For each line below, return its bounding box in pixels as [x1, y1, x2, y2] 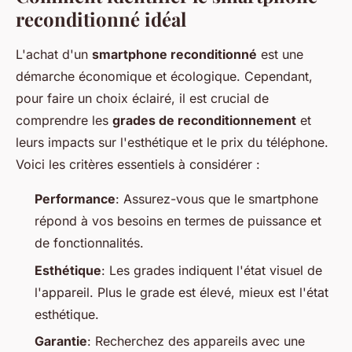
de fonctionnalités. [35, 235, 144, 251]
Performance [35, 191, 115, 207]
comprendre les [16, 112, 112, 129]
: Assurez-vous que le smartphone [115, 191, 318, 207]
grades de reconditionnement [112, 112, 296, 129]
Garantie [35, 333, 87, 350]
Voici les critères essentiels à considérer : [16, 156, 260, 173]
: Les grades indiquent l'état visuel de [101, 262, 322, 278]
